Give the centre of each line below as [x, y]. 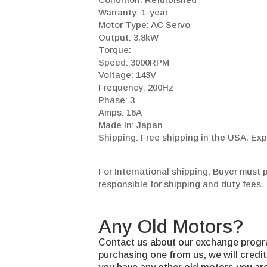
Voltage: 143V [128, 75]
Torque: [115, 50]
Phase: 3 [117, 100]
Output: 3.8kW [129, 38]
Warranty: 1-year [133, 13]
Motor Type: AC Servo [145, 25]
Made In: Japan [131, 125]
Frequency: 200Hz [136, 88]
